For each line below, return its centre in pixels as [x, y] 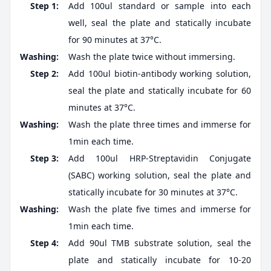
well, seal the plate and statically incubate [160, 23]
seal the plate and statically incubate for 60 [160, 91]
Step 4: [44, 243]
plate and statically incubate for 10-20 [160, 260]
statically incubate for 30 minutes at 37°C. [153, 192]
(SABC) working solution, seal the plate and [160, 175]
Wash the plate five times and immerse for [160, 209]
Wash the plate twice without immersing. [152, 57]
